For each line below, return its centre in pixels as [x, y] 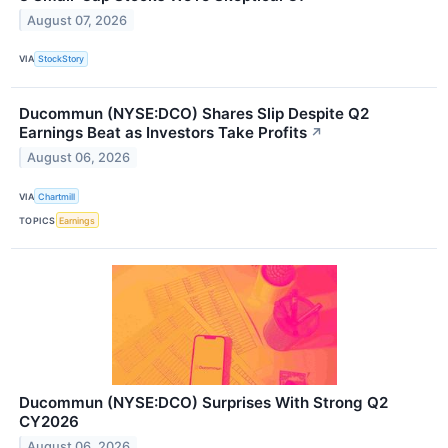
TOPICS [37, 220]
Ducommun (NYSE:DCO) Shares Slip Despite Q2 [194, 114]
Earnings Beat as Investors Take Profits [163, 133]
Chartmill [57, 196]
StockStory [61, 59]
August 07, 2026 [77, 20]
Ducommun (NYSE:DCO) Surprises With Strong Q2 [203, 403]
